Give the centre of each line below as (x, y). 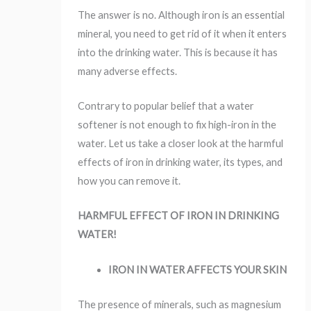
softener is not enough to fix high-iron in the (177, 124)
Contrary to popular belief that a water (166, 106)
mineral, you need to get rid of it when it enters (183, 33)
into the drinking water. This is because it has (178, 52)
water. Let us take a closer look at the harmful (181, 143)
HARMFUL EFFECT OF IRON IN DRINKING (179, 216)
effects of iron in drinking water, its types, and (180, 162)
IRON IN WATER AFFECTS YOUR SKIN (198, 269)
